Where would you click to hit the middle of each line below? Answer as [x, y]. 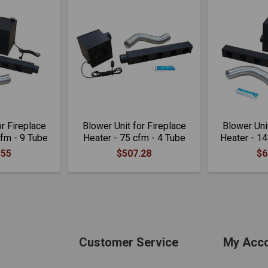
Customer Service [128, 242]
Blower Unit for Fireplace [134, 126]
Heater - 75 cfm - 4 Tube [134, 138]
